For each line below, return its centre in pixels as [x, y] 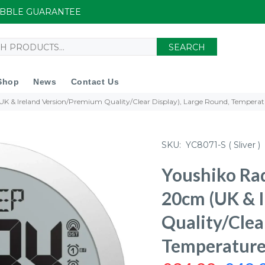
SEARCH [187, 47]
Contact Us [95, 82]
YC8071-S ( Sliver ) [223, 145]
